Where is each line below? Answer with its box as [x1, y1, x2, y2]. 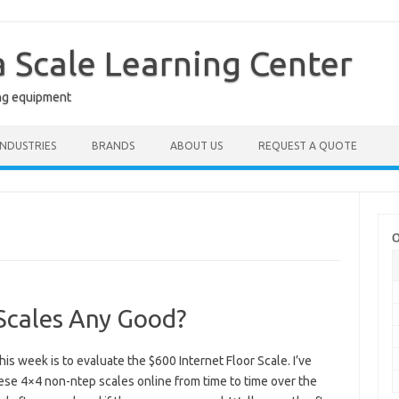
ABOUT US [170, 140, 223, 151]
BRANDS [92, 140, 134, 151]
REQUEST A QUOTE [258, 140, 357, 151]
